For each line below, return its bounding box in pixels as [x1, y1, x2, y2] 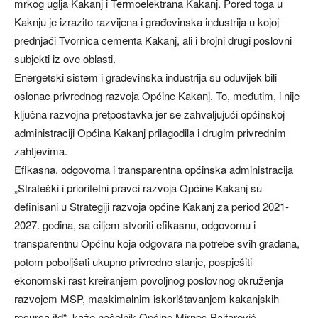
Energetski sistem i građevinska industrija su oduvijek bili [14, 69, 277, 84]
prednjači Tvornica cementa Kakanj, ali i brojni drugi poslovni [14, 32, 292, 48]
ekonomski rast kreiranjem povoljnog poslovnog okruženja [14, 272, 283, 287]
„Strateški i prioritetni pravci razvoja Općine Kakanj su [14, 180, 262, 195]
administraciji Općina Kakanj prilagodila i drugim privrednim [14, 124, 286, 140]
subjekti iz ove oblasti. [14, 50, 116, 66]
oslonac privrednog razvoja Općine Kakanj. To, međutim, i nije [14, 87, 300, 103]
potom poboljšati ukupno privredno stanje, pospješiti [14, 253, 252, 269]
